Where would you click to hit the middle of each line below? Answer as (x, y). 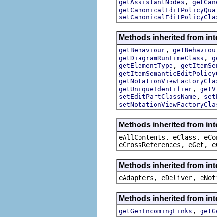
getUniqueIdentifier (155, 89)
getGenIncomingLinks (155, 211)
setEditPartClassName (157, 96)
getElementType (146, 65)
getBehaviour (142, 50)
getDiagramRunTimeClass (161, 58)
